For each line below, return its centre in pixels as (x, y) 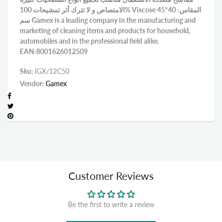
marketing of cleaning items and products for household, (105, 30)
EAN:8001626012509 (54, 51)
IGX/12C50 (52, 71)
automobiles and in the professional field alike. (89, 41)
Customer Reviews (111, 176)
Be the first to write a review (111, 204)
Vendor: (33, 83)
